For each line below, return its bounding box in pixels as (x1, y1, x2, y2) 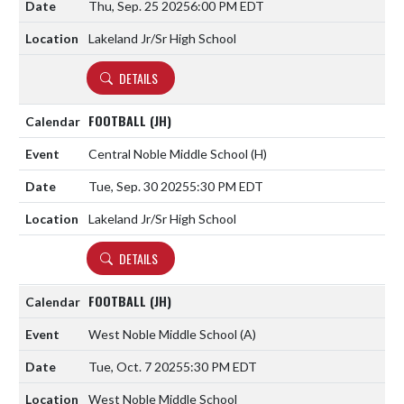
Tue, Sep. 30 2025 (88, 178, 189, 194)
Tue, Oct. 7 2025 (88, 358, 183, 374)
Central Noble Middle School (88, 145, 251, 161)
